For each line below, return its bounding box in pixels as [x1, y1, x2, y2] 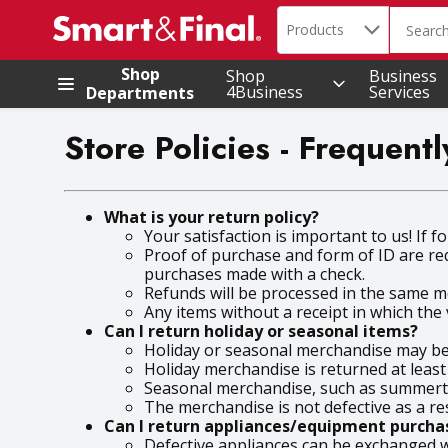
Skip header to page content [9, 46, 172, 62]
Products [286, 20, 344, 39]
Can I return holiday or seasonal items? [104, 319, 418, 342]
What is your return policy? [104, 205, 319, 228]
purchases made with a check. [144, 262, 365, 285]
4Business [225, 81, 303, 103]
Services [368, 81, 430, 103]
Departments [86, 82, 195, 104]
